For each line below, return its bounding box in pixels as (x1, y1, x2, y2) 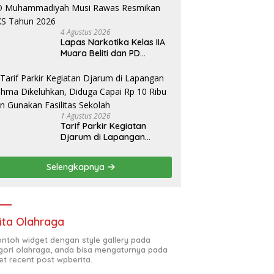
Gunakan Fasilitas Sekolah (61, 164, 168, 176)
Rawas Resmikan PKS (61, 69, 149, 81)
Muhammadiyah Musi (61, 58, 147, 70)
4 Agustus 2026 (61, 26, 111, 37)
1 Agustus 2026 (61, 110, 111, 121)
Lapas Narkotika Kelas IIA (61, 36, 166, 48)
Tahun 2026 (61, 80, 109, 92)
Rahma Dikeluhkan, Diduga (61, 142, 171, 154)
